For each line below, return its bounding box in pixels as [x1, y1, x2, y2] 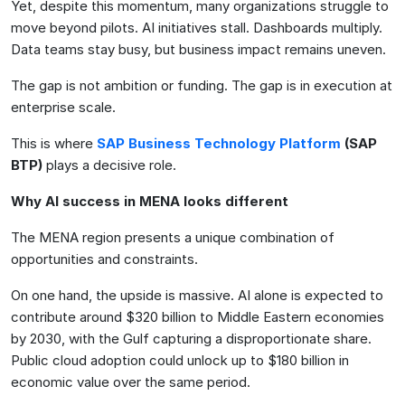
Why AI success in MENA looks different [11, 192, 288, 210]
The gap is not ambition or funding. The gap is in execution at [11, 76, 392, 94]
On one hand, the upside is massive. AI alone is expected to [11, 286, 383, 304]
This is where [11, 134, 97, 152]
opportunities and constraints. [11, 250, 198, 268]
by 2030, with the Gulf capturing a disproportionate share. [11, 329, 372, 347]
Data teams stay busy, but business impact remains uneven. [11, 40, 386, 58]
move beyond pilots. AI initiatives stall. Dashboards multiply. [11, 18, 382, 36]
